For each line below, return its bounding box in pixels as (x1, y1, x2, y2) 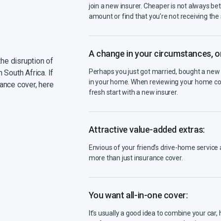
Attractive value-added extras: (88, 124, 205, 135)
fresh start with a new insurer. (88, 88, 178, 97)
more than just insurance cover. (88, 154, 183, 162)
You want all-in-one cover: (88, 190, 188, 201)
